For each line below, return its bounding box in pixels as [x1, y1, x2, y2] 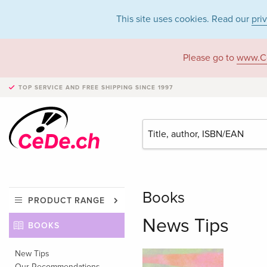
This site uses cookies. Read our [116, 13, 252, 25]
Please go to [182, 52, 237, 64]
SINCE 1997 [133, 84, 173, 91]
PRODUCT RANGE [28, 195, 105, 206]
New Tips [15, 248, 49, 259]
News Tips [142, 214, 229, 238]
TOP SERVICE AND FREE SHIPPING [18, 84, 133, 91]
